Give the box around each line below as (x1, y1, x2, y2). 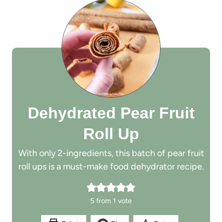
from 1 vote (94, 196, 132, 205)
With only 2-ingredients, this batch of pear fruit (18, 147, 204, 159)
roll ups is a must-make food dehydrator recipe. (18, 161, 204, 172)
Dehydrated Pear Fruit (27, 104, 195, 122)
